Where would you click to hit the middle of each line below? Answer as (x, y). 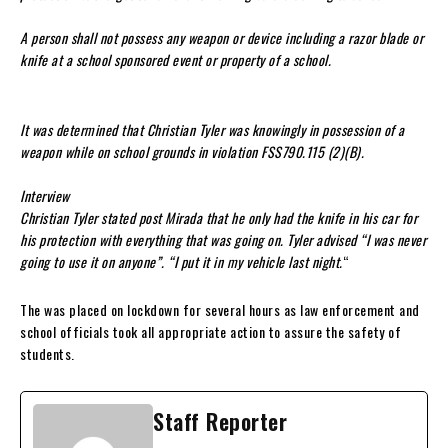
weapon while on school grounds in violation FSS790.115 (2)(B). (192, 152)
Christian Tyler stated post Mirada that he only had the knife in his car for (218, 218)
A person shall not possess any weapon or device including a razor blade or (221, 38)
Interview (45, 196)
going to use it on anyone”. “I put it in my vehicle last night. (181, 262)
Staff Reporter (220, 421)
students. (47, 354)
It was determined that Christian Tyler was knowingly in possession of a (212, 130)
